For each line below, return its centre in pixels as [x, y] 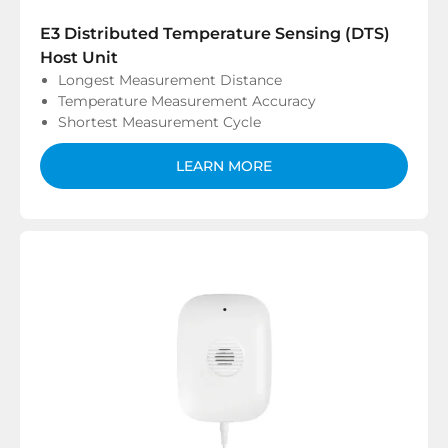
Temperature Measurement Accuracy [187, 101]
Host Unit [79, 57]
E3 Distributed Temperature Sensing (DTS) [215, 33]
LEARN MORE [224, 166]
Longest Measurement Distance [170, 80]
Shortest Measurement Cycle [159, 122]
